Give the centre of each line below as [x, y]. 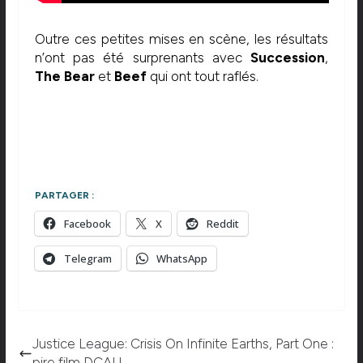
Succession [288, 57]
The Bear [66, 76]
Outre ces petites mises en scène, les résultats [181, 38]
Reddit [222, 224]
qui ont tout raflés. [202, 76]
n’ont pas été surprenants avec [143, 57]
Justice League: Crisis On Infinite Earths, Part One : [183, 344]
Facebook [87, 224]
